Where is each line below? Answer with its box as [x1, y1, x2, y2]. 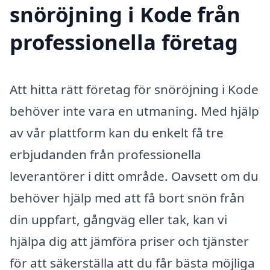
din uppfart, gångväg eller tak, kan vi [10, 211, 227, 228]
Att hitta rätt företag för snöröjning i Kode [10, 81, 259, 98]
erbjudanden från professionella [10, 146, 201, 163]
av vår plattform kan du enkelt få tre [10, 124, 224, 142]
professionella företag [10, 28, 238, 57]
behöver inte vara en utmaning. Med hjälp [10, 102, 259, 120]
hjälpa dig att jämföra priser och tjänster [10, 233, 249, 250]
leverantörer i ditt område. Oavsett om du [10, 168, 259, 185]
